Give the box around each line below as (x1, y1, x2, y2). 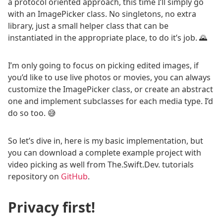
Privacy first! (8, 198, 95, 217)
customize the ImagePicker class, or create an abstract (8, 84, 213, 95)
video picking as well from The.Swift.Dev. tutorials (8, 159, 194, 170)
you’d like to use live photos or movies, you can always (8, 72, 211, 83)
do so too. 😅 (8, 108, 56, 118)
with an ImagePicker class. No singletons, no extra (8, 8, 196, 19)
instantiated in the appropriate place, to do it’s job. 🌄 (8, 32, 207, 43)
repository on (8, 171, 61, 182)
